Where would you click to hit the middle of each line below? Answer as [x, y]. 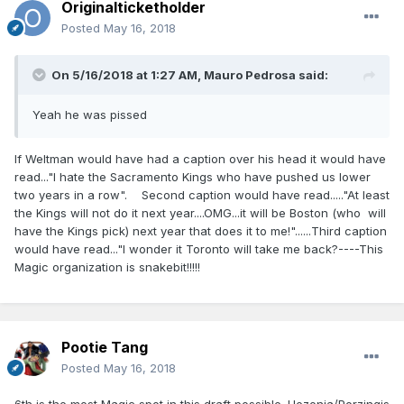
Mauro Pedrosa [250, 75]
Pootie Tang [105, 348]
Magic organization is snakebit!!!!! [107, 267]
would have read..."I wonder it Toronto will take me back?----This [199, 249]
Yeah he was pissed [90, 115]
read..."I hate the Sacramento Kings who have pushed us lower [193, 177]
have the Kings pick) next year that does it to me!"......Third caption [201, 231]
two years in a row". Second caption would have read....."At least [202, 195]
